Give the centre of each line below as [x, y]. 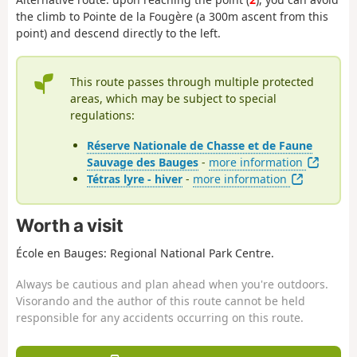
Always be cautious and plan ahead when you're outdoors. [172, 284]
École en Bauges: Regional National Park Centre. [145, 253]
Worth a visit [70, 225]
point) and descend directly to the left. [118, 33]
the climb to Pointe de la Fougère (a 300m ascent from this [172, 17]
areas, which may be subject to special [174, 98]
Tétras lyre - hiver [135, 179]
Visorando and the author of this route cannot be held [161, 300]
